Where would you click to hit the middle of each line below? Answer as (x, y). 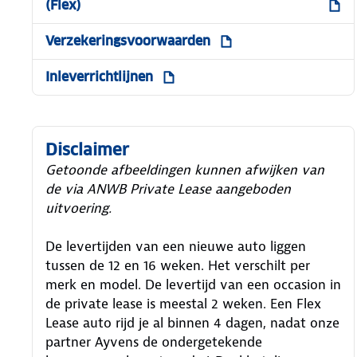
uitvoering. (78, 208)
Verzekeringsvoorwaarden (128, 41)
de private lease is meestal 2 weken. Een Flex (183, 303)
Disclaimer (87, 149)
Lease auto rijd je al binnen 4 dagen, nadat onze (192, 322)
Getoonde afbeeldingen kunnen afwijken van (185, 169)
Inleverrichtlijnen (99, 76)
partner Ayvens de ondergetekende (154, 341)
